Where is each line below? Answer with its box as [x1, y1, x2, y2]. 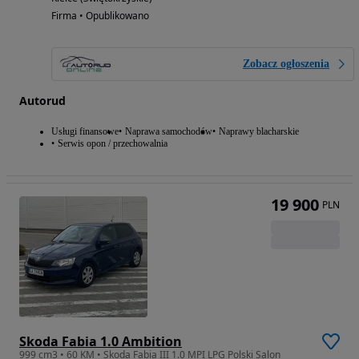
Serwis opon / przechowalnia [58, 137, 167, 149]
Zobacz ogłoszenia [243, 57, 329, 70]
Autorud [19, 92, 66, 108]
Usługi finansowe [51, 125, 119, 137]
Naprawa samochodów [125, 125, 212, 137]
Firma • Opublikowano [51, 8, 149, 22]
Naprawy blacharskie [219, 125, 299, 137]
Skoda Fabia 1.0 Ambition [19, 332, 182, 350]
